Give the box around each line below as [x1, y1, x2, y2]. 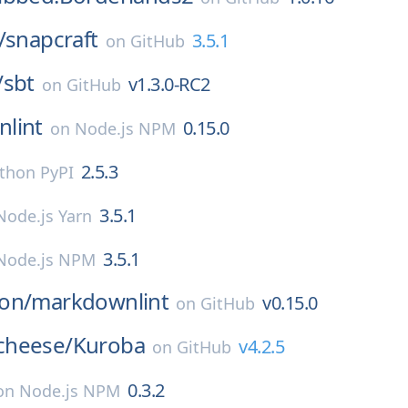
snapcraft [5, 24, 98, 54]
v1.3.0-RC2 [127, 72, 210, 97]
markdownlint [31, 286, 169, 316]
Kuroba [72, 330, 146, 360]
